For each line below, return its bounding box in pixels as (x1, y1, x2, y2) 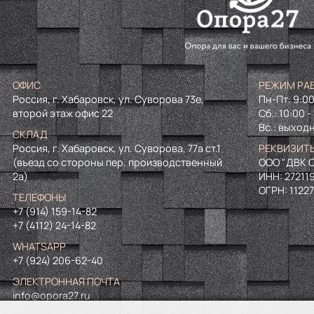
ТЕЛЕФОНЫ (12, 191, 66, 204)
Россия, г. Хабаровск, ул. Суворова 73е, (12, 93, 204, 106)
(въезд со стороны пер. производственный (12, 156, 222, 169)
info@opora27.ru (12, 289, 90, 302)
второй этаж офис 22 (12, 107, 113, 120)
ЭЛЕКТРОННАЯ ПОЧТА (12, 275, 120, 288)
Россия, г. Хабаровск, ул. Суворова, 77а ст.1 (12, 142, 221, 155)
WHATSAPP (12, 240, 66, 253)
